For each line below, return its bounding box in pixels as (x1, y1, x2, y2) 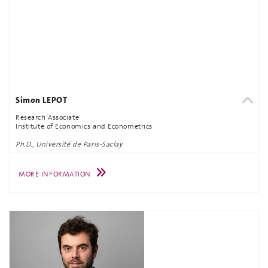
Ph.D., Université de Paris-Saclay (16, 139, 123, 149)
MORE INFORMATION (19, 169, 91, 179)
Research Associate (16, 112, 80, 122)
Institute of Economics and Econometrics (16, 121, 153, 131)
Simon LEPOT (16, 95, 68, 105)
